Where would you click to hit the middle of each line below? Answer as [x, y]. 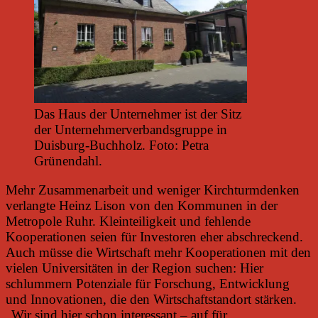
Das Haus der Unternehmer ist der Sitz [138, 114]
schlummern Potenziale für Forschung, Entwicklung [148, 284]
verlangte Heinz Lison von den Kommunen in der [142, 206]
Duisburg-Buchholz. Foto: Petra [121, 146]
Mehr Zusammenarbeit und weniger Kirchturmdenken [153, 190]
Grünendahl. [68, 161]
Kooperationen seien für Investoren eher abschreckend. [154, 237]
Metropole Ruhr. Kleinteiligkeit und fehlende [128, 221]
